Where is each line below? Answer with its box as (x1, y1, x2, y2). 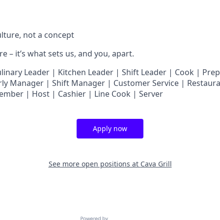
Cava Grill (140, 159, 172, 168)
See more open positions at (48, 159, 140, 168)
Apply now (93, 124, 127, 133)
